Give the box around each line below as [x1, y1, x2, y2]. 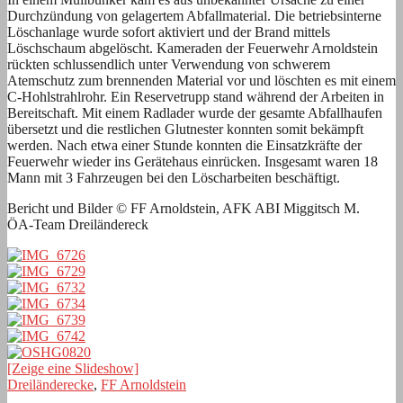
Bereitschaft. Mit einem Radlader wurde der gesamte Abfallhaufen [7, 104, 382, 121]
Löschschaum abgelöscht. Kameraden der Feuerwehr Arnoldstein [7, 40, 378, 56]
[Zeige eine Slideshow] [7, 360, 139, 376]
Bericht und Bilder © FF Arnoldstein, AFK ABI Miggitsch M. [7, 200, 360, 216]
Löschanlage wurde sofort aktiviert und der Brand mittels [7, 23, 330, 40]
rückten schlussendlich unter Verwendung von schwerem [7, 56, 330, 72]
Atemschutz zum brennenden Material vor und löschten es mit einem [7, 72, 396, 88]
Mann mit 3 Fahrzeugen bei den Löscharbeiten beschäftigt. [7, 169, 340, 185]
